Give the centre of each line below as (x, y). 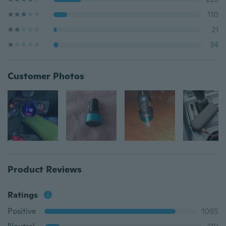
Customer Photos (46, 76)
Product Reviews (45, 169)
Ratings (23, 195)
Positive (22, 211)
